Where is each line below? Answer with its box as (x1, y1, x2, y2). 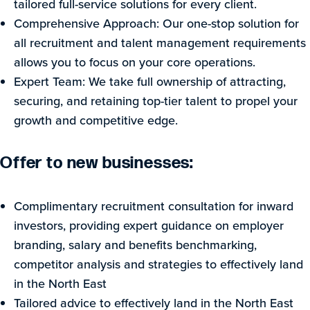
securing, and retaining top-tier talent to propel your (14, 92, 298, 109)
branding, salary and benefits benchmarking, (14, 236, 257, 253)
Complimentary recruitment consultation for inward (14, 197, 293, 215)
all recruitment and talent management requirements (14, 34, 306, 51)
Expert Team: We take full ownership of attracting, (14, 73, 286, 90)
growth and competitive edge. (14, 111, 178, 129)
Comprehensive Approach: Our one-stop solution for (14, 15, 299, 32)
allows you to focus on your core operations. (14, 53, 255, 71)
